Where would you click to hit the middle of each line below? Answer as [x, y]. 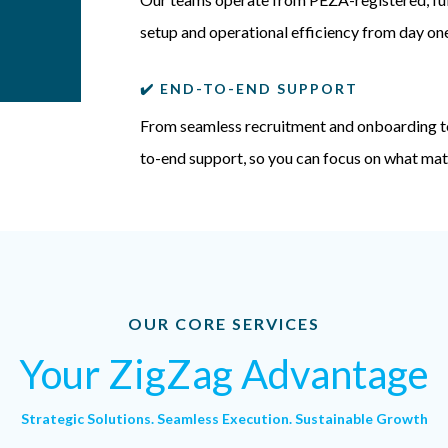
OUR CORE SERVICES [224, 324]
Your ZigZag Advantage [224, 374]
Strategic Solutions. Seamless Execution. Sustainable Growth [224, 419]
